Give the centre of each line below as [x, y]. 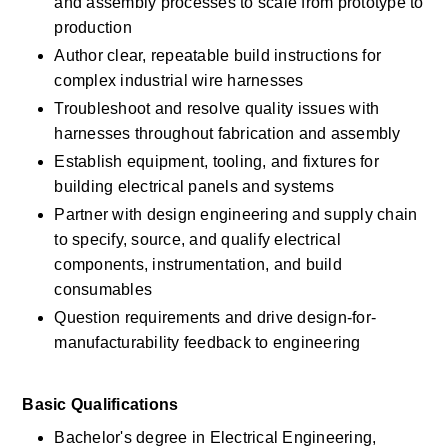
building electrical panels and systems [196, 186]
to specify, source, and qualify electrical [197, 239]
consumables [105, 289]
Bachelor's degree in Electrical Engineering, [215, 437]
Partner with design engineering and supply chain [236, 214]
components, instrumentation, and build [198, 264]
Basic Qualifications [102, 404]
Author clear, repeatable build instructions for [218, 55]
